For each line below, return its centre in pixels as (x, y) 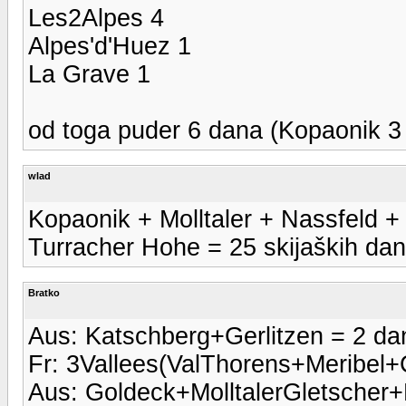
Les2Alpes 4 (96, 18)
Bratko (44, 292)
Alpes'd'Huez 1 (110, 46)
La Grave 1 (89, 74)
